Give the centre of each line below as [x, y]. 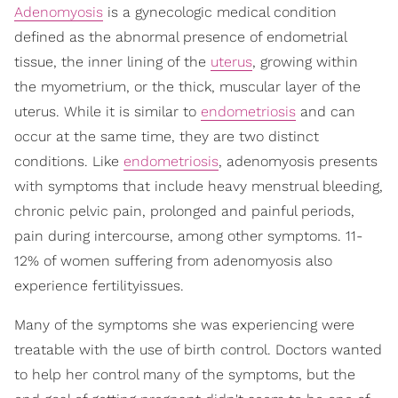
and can [326, 111]
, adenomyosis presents [298, 161]
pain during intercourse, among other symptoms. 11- [188, 235]
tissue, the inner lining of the [112, 61]
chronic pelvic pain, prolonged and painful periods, [184, 211]
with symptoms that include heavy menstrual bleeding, [199, 186]
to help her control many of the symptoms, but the [185, 374]
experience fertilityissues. [99, 285]
